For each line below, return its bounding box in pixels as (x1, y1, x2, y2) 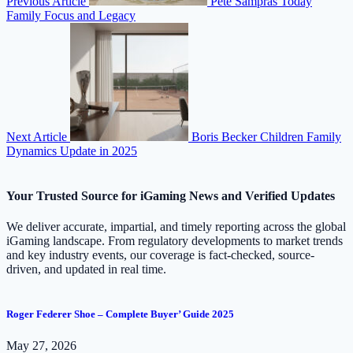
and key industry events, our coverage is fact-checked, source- (6, 248, 314, 262)
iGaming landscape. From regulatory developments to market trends (6, 234, 343, 248)
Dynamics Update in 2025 (6, 143, 137, 158)
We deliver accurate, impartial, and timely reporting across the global (6, 220, 346, 234)
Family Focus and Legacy (6, 8, 136, 22)
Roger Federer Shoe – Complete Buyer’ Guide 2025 (6, 308, 234, 321)
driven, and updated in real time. (6, 262, 166, 277)
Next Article (6, 129, 67, 143)
